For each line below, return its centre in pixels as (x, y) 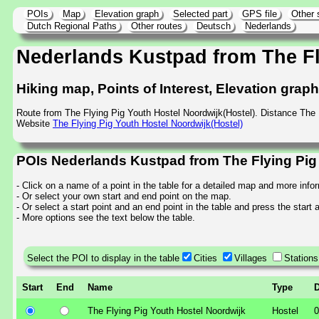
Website (35, 124)
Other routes (157, 26)
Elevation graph (127, 14)
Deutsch (214, 26)
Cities (205, 258)
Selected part (200, 14)
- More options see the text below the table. (106, 217)
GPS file (260, 14)
